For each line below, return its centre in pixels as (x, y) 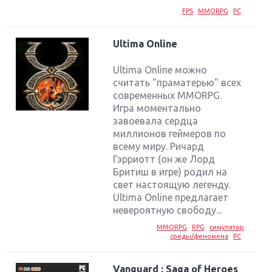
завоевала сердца (156, 121)
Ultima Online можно (160, 70)
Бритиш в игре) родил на (170, 172)
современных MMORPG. (168, 95)
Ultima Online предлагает (171, 197)
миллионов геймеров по (170, 133)
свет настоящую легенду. (172, 184)
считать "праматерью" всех (177, 82)
